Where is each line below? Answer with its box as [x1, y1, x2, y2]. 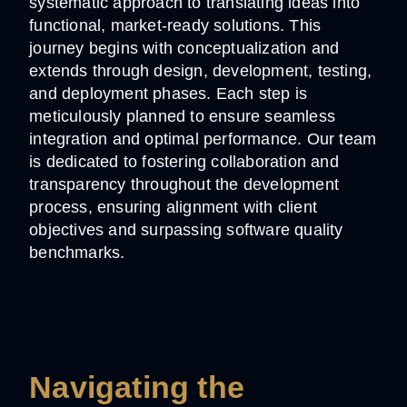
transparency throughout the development [29, 175, 340, 194]
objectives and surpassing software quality [29, 221, 343, 240]
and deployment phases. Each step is [29, 84, 308, 104]
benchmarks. [29, 243, 125, 263]
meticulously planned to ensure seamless [29, 107, 336, 126]
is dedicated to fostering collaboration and [29, 153, 339, 172]
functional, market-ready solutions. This [29, 16, 322, 35]
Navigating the [29, 370, 245, 405]
